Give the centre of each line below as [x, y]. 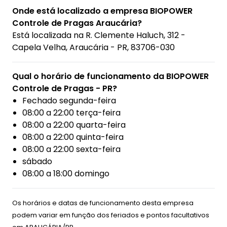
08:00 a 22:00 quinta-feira [73, 137]
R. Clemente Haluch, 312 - [136, 35]
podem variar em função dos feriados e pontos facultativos [111, 215]
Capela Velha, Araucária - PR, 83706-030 [93, 48]
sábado [37, 162]
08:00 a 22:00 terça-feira [71, 113]
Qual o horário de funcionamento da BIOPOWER [110, 77]
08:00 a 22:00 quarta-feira [74, 125]
